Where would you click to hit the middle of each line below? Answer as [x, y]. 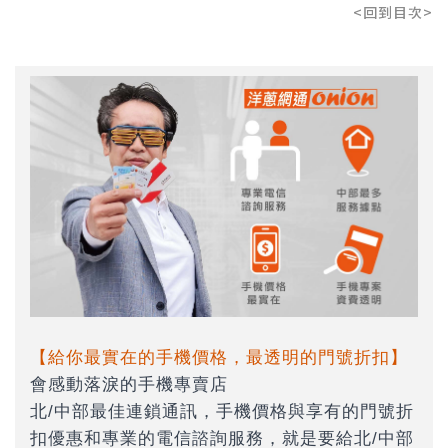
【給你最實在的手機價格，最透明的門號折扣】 [219, 357]
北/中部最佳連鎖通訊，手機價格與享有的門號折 [222, 411]
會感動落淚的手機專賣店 [129, 384]
